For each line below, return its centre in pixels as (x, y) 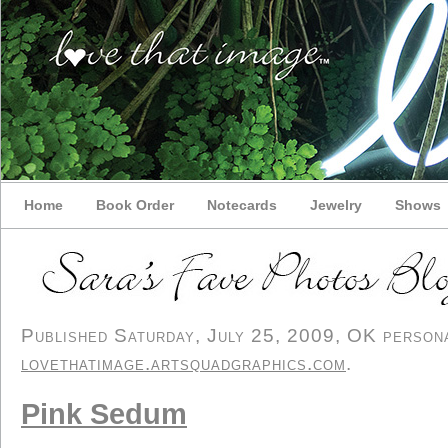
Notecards (242, 205)
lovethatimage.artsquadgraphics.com (183, 363)
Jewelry (336, 205)
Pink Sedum (104, 414)
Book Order (135, 205)
